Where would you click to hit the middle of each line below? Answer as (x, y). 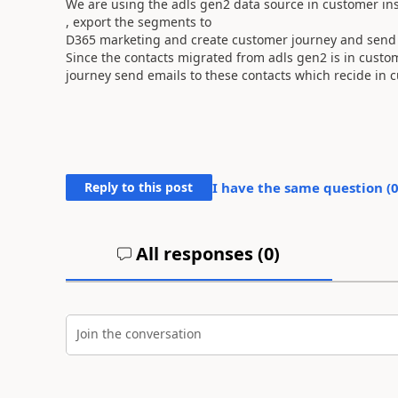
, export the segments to (140, 21)
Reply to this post (139, 187)
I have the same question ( (301, 187)
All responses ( (198, 253)
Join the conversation (139, 334)
